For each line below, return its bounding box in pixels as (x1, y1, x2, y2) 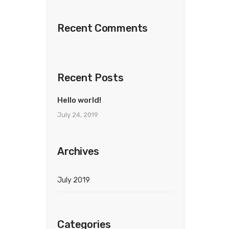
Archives (57, 145, 99, 157)
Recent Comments (57, 22, 148, 34)
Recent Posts (57, 72, 124, 84)
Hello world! (57, 96, 101, 105)
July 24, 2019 (57, 111, 98, 119)
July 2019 (57, 176, 90, 185)
